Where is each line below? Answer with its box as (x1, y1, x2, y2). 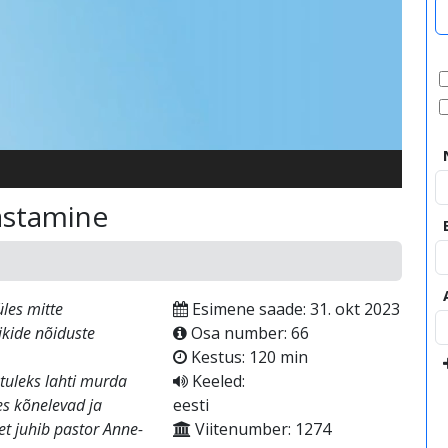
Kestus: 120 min (186, 346, 308, 368)
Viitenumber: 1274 (190, 418, 331, 440)
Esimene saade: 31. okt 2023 (187, 298, 400, 320)
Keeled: (187, 370, 245, 392)
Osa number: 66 (186, 322, 309, 344)
